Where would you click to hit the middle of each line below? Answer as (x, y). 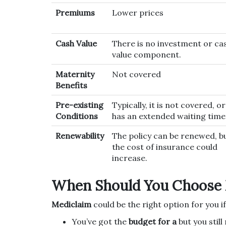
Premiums (75, 13)
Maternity (75, 74)
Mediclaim (71, 205)
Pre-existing (79, 105)
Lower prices (138, 13)
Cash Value (76, 44)
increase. (130, 158)
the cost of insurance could (165, 147)
